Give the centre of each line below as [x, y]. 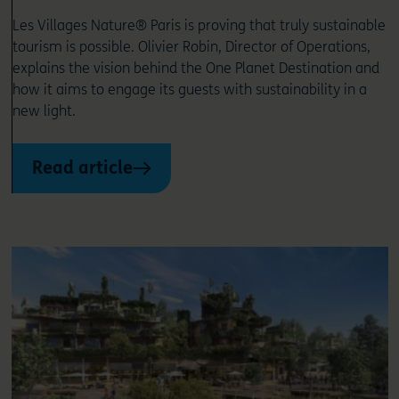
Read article [82, 167]
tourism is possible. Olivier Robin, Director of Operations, [191, 46]
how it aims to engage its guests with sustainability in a [189, 89]
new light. [44, 110]
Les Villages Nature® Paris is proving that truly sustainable [199, 25]
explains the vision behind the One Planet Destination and [195, 68]
